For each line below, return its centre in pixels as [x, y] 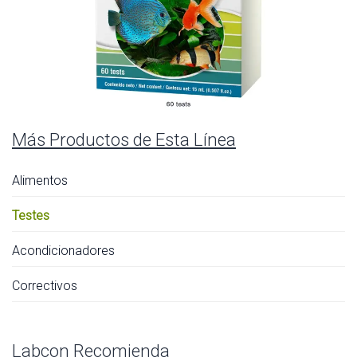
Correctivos [45, 285]
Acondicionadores [63, 250]
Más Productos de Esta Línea [124, 139]
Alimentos [40, 180]
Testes [31, 215]
